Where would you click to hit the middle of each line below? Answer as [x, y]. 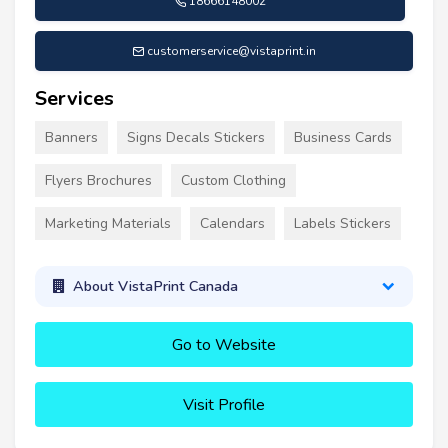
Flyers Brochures [98, 180]
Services [74, 98]
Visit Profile [224, 404]
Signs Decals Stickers [196, 137]
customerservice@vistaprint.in [231, 50]
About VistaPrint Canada [155, 286]
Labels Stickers [342, 223]
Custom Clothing [233, 180]
